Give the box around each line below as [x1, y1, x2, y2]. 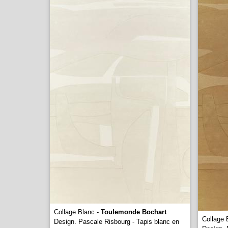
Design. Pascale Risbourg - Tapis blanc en [54, 218, 179, 225]
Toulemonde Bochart [101, 208, 166, 216]
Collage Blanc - [54, 208, 101, 216]
